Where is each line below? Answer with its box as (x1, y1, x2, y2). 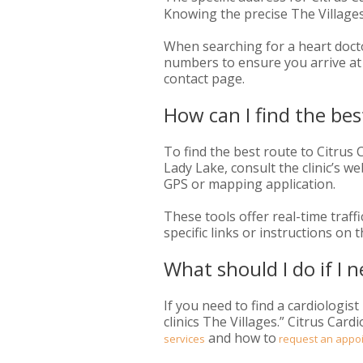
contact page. (164, 70, 245, 88)
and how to (205, 329, 276, 348)
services (164, 331, 205, 347)
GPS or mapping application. (164, 175, 335, 194)
